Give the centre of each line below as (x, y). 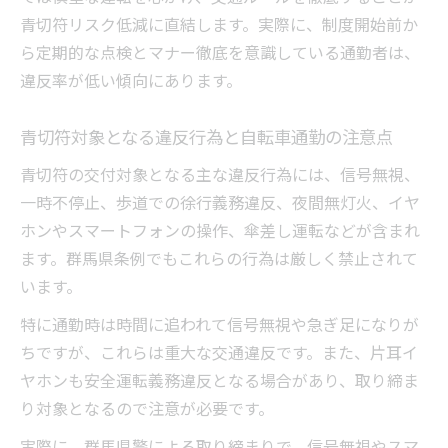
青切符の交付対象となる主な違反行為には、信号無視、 (220, 174)
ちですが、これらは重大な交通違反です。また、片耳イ (219, 352)
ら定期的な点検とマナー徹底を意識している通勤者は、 (220, 52)
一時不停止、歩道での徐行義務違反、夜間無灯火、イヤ (220, 202)
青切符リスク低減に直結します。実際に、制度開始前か (219, 24)
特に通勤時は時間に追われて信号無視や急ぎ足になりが (219, 324)
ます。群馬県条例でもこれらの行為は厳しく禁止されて (219, 258)
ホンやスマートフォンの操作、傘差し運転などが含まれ (220, 230)
